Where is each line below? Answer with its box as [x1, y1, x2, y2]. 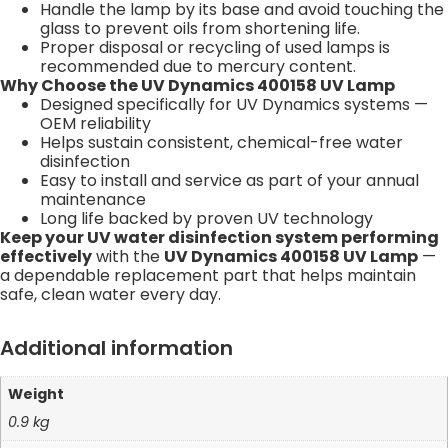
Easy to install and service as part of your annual [40, 168, 419, 192]
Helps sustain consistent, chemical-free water [40, 130, 403, 154]
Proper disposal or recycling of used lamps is [40, 35, 390, 59]
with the [92, 244, 164, 268]
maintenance [40, 187, 146, 211]
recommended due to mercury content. [40, 54, 356, 78]
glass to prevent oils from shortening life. [40, 16, 360, 40]
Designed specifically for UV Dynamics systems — [40, 92, 428, 116]
